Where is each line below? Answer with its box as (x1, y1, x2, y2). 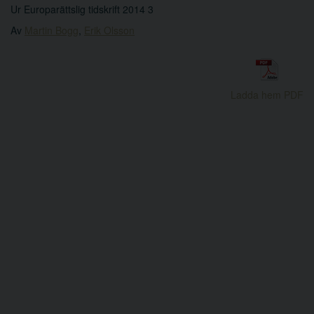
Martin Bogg (25, 22, 78, 37)
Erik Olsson (84, 22, 135, 37)
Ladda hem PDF (231, 87, 303, 102)
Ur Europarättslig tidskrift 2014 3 (11, 1, 153, 16)
